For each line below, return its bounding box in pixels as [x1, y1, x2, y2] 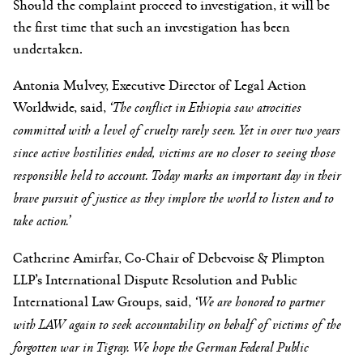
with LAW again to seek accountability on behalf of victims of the [13, 313, 341, 335]
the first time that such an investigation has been [13, 15, 290, 36]
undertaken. [13, 37, 83, 58]
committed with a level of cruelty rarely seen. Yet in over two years [13, 118, 340, 140]
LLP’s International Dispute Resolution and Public [13, 268, 297, 288]
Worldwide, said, [13, 96, 109, 116]
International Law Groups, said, [13, 290, 194, 310]
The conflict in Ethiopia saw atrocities [113, 96, 301, 117]
